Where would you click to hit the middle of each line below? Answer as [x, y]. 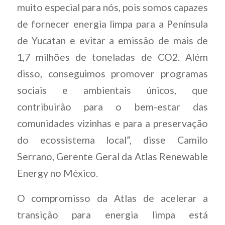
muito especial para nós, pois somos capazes [113, 8]
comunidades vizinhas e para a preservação [113, 124]
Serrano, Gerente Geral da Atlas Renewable [113, 157]
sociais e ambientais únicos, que [113, 90]
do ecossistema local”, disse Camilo [113, 140]
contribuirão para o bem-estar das [113, 107]
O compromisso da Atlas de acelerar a [113, 198]
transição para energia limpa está [113, 214]
